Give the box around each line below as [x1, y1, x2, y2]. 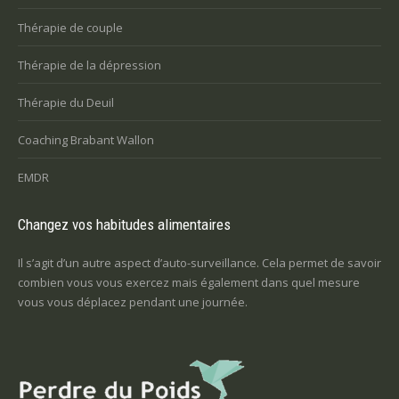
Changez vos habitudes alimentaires [18, 216, 231, 234]
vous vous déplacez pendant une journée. [18, 294, 248, 311]
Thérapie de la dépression [18, 57, 161, 74]
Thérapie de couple [18, 20, 123, 37]
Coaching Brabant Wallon [18, 132, 154, 149]
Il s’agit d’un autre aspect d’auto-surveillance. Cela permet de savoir [18, 255, 381, 272]
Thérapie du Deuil [18, 94, 114, 111]
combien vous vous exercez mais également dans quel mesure [18, 274, 360, 291]
